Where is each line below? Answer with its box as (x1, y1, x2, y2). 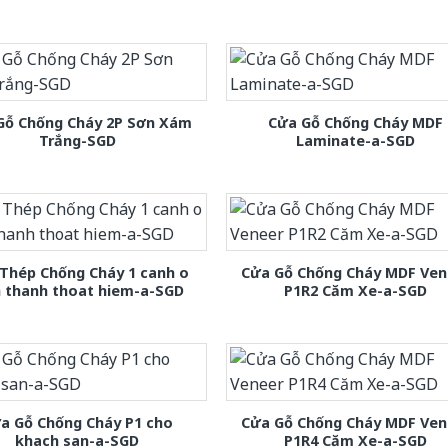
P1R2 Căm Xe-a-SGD (284, 281, 428, 301)
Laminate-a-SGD (296, 131, 416, 151)
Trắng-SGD (38, 131, 116, 151)
